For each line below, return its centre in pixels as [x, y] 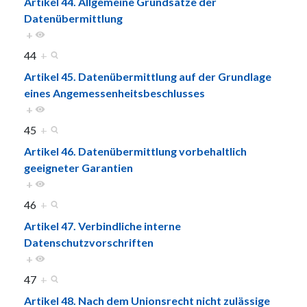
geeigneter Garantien [78, 167]
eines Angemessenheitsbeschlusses [114, 93]
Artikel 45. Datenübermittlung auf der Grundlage [148, 76]
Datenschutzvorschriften [89, 242]
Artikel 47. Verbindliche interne [102, 225]
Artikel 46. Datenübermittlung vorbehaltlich [135, 151]
